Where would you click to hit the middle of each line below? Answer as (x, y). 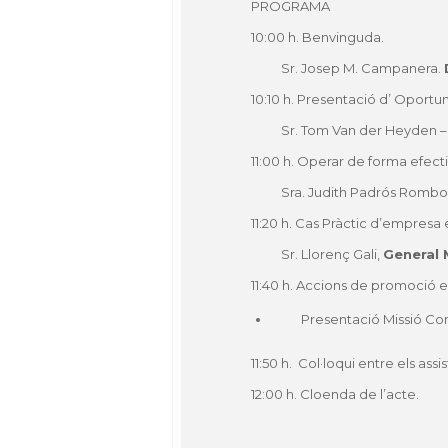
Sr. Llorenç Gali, (332, 254)
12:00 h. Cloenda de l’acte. (335, 394)
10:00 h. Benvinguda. (317, 37)
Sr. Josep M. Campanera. (362, 68)
